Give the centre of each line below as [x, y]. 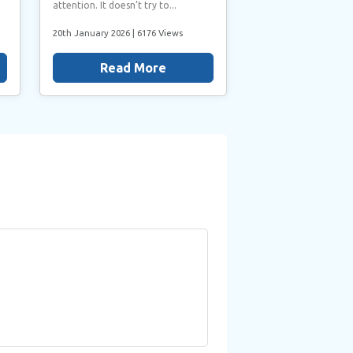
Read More [133, 67]
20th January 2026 [92, 32]
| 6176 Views [157, 32]
